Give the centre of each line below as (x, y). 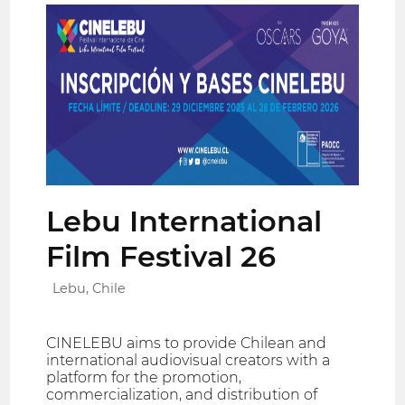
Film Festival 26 (161, 257)
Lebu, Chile (89, 289)
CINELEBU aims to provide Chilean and (187, 344)
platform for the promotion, (144, 378)
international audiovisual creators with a (188, 361)
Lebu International (184, 221)
